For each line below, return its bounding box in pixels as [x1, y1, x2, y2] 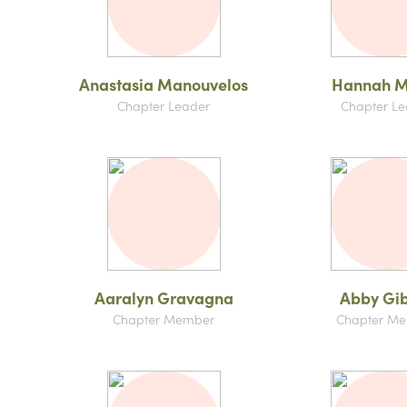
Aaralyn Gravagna [94, 286, 233, 309]
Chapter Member [113, 310, 214, 328]
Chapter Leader [117, 96, 210, 114]
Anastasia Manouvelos [79, 73, 248, 95]
